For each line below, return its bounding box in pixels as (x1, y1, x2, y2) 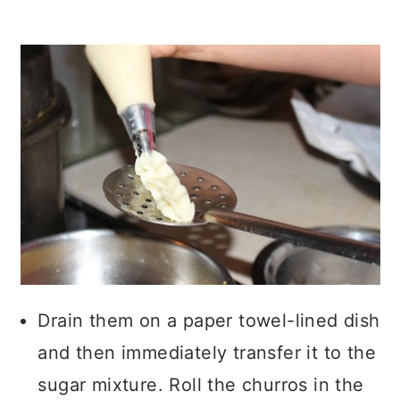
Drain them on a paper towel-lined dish (37, 310, 380, 332)
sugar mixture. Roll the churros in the (37, 374, 364, 396)
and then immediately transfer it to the (37, 342, 376, 364)
